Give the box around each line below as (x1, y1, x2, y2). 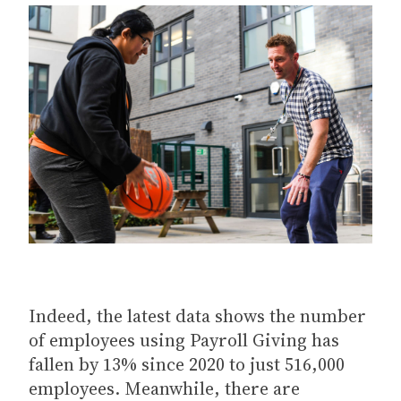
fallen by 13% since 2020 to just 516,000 (29, 351, 345, 377)
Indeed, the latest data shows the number (29, 303, 366, 328)
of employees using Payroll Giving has (29, 327, 339, 353)
